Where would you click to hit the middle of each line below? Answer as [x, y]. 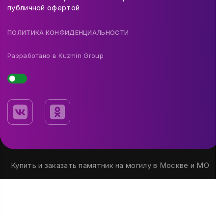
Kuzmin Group [81, 55]
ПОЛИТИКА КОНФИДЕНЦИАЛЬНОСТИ [68, 32]
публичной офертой [44, 7]
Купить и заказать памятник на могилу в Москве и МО [110, 165]
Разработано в [33, 55]
